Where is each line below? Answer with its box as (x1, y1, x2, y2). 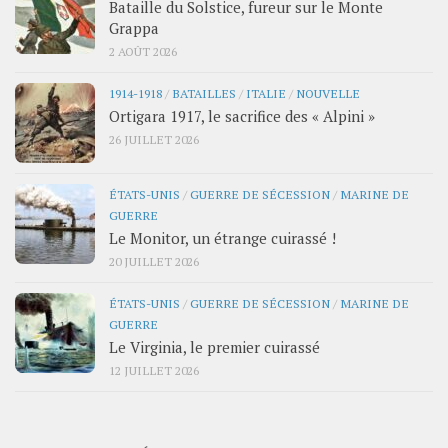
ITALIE (246, 84, 286, 101)
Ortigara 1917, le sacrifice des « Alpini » (109, 105, 375, 126)
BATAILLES (172, 84, 236, 101)
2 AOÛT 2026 (109, 42, 177, 59)
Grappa (109, 17, 159, 38)
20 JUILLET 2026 (109, 252, 199, 269)
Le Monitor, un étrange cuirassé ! (109, 227, 336, 248)
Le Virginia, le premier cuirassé (109, 336, 320, 357)
